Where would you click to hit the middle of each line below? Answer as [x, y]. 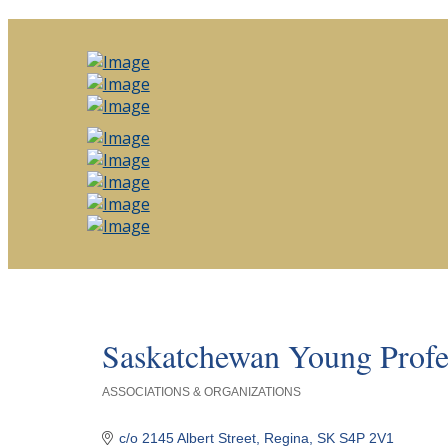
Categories [125, 402]
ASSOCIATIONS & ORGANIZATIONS [201, 391]
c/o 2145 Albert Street [188, 437]
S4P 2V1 [367, 437]
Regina [287, 437]
